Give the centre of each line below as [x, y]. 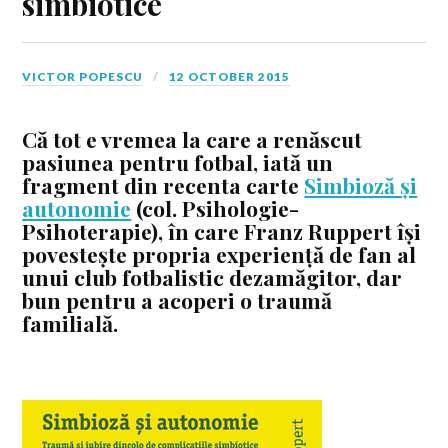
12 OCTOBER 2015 [230, 77]
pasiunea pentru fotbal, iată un [178, 162]
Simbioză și [361, 185]
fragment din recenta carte [163, 185]
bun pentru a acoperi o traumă [177, 300]
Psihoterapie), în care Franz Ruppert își [222, 231]
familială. [70, 323]
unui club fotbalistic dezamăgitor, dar [212, 277]
